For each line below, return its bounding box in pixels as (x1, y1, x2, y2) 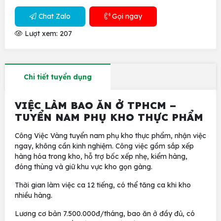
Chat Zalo (37, 12, 71, 21)
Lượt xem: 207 (23, 29, 72, 38)
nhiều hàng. (15, 191, 52, 200)
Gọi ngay (110, 12, 142, 21)
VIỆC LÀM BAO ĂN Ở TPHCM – (15, 99, 176, 111)
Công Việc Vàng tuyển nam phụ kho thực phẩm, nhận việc (15, 131, 206, 140)
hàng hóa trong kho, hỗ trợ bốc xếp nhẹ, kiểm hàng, (15, 152, 187, 161)
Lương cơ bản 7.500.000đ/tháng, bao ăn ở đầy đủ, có (15, 209, 195, 218)
